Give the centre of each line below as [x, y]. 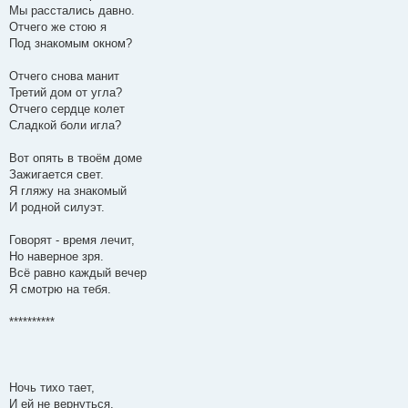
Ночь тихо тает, [52, 388]
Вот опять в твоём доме [76, 158]
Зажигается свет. [56, 175]
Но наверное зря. [56, 257]
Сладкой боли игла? [65, 126]
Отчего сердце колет [67, 109]
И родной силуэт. [57, 208]
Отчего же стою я [58, 27]
